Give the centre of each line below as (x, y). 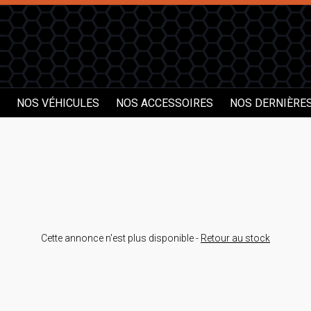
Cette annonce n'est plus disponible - (121, 238)
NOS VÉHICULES (58, 103)
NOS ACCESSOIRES (165, 103)
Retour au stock (235, 238)
